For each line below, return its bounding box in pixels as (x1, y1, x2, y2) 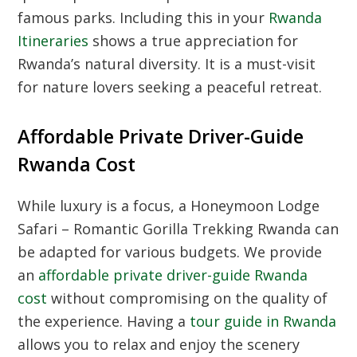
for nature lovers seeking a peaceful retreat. (18, 77, 323, 97)
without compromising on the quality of (47, 288, 328, 308)
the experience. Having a (18, 312, 190, 331)
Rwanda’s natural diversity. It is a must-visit (18, 54, 316, 74)
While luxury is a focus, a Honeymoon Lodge (18, 196, 320, 216)
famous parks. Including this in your (18, 8, 269, 28)
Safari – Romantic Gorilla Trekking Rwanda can (18, 219, 339, 239)
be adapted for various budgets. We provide (18, 242, 323, 262)
